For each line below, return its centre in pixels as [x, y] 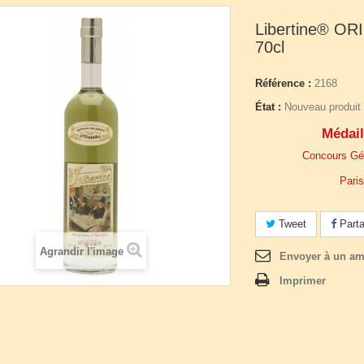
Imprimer [303, 281]
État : [268, 107]
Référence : [283, 83]
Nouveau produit [323, 107]
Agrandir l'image [81, 251]
